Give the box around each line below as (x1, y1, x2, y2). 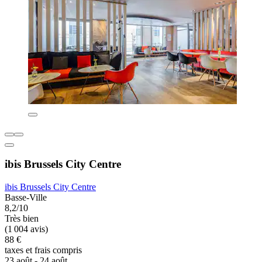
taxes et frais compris (5, 245, 82, 256)
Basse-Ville (5, 192, 47, 203)
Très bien (5, 213, 39, 224)
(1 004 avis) (5, 224, 48, 235)
